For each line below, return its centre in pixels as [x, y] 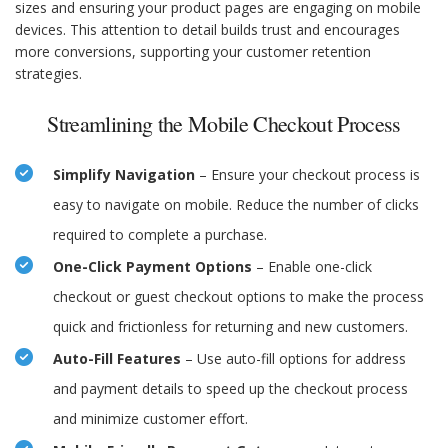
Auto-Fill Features [117, 359]
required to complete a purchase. [160, 235]
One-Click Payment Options [152, 267]
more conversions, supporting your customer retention [193, 52]
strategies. [48, 74]
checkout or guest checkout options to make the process [238, 297]
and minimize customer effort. [150, 419]
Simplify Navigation [124, 175]
